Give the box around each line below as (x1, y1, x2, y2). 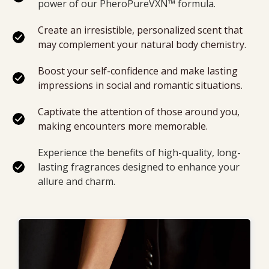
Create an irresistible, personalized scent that (37, 23, 245, 37)
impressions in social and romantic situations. (37, 79, 243, 92)
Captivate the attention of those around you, (37, 105, 242, 119)
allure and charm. (37, 175, 115, 189)
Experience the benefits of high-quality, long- (37, 146, 241, 160)
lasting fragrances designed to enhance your (37, 160, 242, 174)
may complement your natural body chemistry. (37, 38, 246, 52)
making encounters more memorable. (37, 119, 208, 133)
